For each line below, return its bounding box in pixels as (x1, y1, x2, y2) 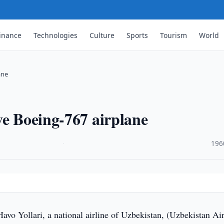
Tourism (160, 30, 187, 40)
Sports (126, 30, 148, 40)
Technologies (33, 30, 78, 40)
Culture (89, 30, 115, 40)
